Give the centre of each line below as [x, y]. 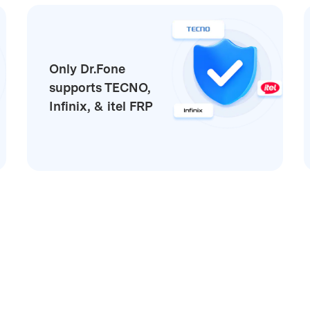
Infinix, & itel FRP [101, 107]
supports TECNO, [100, 88]
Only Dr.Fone [87, 69]
